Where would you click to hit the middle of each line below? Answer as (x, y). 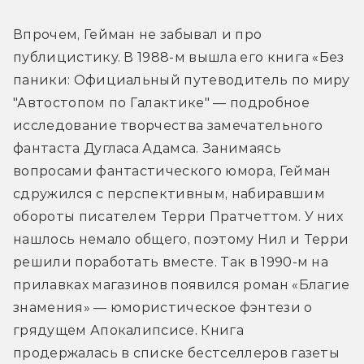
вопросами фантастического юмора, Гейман (172, 171)
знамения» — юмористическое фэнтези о (163, 308)
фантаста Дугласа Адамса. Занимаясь (147, 149)
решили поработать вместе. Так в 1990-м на (171, 262)
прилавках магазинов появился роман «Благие (182, 285)
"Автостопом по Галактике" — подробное (161, 103)
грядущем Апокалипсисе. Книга (128, 331)
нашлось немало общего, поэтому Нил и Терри (181, 240)
